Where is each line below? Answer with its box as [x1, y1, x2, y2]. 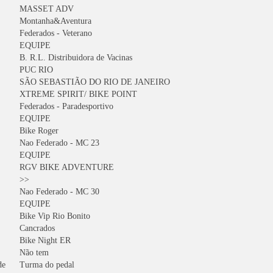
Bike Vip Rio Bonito [19, 211, 90, 221]
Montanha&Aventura [19, 16, 91, 26]
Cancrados [19, 224, 55, 233]
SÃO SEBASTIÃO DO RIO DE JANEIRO [19, 77, 170, 87]
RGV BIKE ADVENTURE [19, 163, 114, 172]
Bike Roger [19, 126, 58, 135]
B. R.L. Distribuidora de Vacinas [19, 53, 132, 62]
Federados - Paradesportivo [19, 102, 113, 111]
